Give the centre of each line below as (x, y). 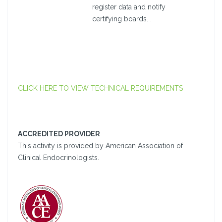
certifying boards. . (122, 19)
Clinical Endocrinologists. (58, 158)
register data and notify (129, 7)
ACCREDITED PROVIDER (59, 134)
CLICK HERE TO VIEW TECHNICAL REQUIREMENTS (100, 88)
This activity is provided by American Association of (100, 146)
